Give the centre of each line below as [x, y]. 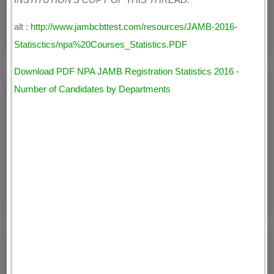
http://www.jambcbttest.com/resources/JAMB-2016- [134, 27]
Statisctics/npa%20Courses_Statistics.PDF [101, 45]
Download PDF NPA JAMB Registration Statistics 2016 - [127, 71]
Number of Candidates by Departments [93, 89]
